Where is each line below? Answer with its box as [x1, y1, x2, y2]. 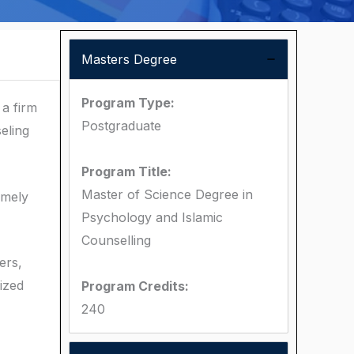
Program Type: [81, 95, 175, 111]
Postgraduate [81, 118, 161, 134]
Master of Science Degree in [81, 186, 253, 202]
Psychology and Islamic [81, 209, 223, 225]
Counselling [81, 232, 151, 248]
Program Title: [81, 164, 171, 179]
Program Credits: [81, 278, 189, 294]
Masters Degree [81, 51, 177, 67]
